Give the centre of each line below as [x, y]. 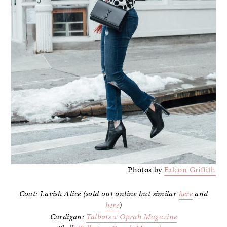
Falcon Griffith [190, 170]
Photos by [146, 170]
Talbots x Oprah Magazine [132, 217]
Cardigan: [68, 217]
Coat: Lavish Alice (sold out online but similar [99, 193]
